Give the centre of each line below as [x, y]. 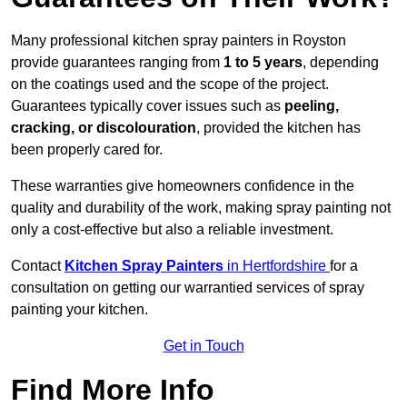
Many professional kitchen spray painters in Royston [179, 41]
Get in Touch [203, 346]
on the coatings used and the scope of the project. [170, 84]
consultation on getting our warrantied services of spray [188, 288]
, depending [341, 63]
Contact [38, 266]
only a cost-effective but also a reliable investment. [172, 230]
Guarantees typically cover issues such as [148, 106]
